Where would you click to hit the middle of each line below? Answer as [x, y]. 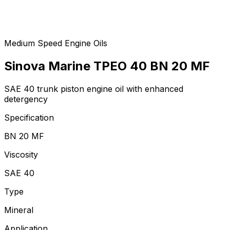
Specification [29, 117]
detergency [26, 99]
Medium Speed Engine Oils [56, 43]
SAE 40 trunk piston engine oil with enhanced [94, 89]
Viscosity [21, 154]
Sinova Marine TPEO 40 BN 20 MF [107, 66]
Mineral [19, 210]
